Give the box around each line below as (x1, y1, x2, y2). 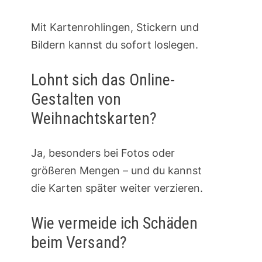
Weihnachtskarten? (30, 109, 157, 129)
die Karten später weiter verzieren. (30, 182, 203, 195)
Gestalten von (30, 89, 121, 109)
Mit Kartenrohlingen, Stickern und (30, 21, 199, 34)
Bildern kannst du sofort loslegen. (30, 39, 198, 51)
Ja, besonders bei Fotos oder (30, 147, 175, 160)
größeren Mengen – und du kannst (30, 164, 202, 177)
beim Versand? (30, 233, 127, 253)
